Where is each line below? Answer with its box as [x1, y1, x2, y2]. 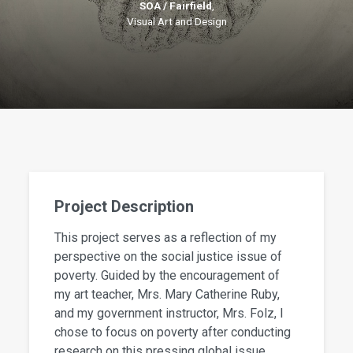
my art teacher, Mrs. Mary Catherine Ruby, [54, 287, 281, 303]
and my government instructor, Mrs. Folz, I [54, 306, 284, 321]
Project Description [54, 197, 195, 217]
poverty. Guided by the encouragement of [54, 268, 281, 284]
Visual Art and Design [126, 15, 227, 28]
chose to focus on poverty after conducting [54, 325, 292, 340]
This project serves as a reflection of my [54, 230, 277, 246]
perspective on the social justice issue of [54, 249, 283, 265]
